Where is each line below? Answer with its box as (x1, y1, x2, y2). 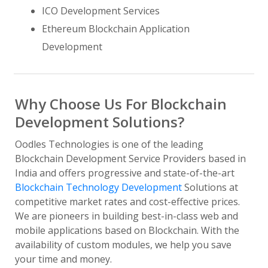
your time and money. (15, 252, 112, 266)
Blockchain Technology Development (15, 181, 182, 194)
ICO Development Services (42, 4, 160, 17)
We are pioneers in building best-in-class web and (15, 209, 238, 223)
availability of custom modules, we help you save (15, 238, 232, 251)
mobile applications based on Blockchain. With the (15, 224, 239, 237)
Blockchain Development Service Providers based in (15, 152, 246, 165)
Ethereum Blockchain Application (42, 22, 190, 35)
